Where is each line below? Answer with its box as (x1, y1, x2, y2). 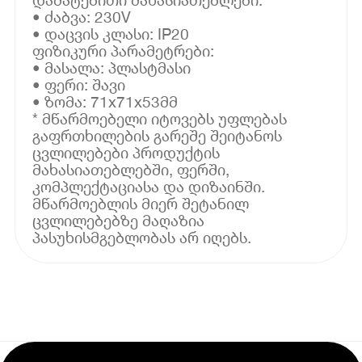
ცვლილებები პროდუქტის (32, 142, 221, 162)
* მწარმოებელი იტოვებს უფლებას (32, 108, 288, 128)
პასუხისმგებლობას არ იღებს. (32, 227, 252, 246)
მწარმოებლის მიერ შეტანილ (32, 193, 250, 213)
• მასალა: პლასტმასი (32, 57, 192, 77)
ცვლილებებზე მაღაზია (32, 210, 205, 229)
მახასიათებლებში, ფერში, (32, 159, 230, 179)
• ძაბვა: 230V (32, 6, 132, 26)
